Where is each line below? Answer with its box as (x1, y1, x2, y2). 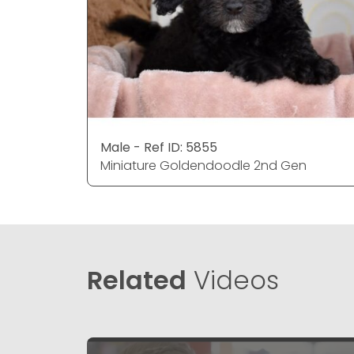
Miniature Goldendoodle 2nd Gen (100, 156, 307, 175)
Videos (186, 262, 279, 299)
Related (87, 262, 186, 299)
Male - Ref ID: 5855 (100, 137, 217, 156)
